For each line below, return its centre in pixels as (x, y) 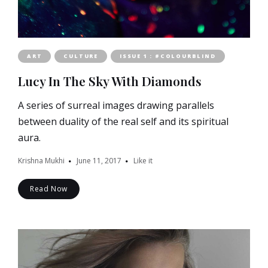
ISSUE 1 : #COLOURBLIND (168, 56)
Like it (143, 161)
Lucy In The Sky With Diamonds (110, 81)
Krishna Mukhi (41, 161)
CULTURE (81, 56)
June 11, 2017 (99, 161)
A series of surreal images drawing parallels (116, 106)
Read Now (49, 189)
